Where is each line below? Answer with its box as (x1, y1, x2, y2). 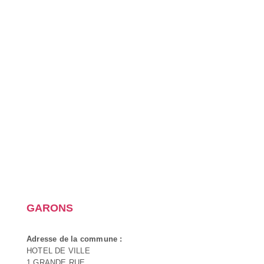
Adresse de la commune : (27, 234, 123, 243)
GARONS (27, 202, 73, 214)
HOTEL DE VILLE (27, 246, 90, 255)
